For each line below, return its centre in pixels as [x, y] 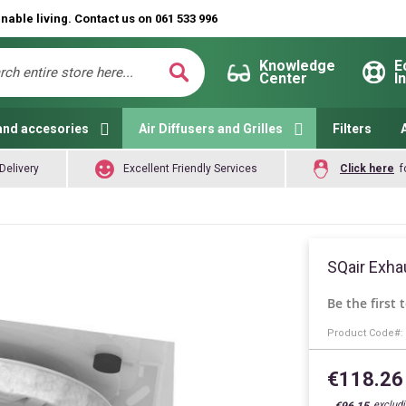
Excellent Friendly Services [190, 169]
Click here [367, 169]
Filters [352, 128]
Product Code [361, 333]
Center [283, 78]
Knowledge [297, 66]
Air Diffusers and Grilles [211, 128]
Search [198, 95]
